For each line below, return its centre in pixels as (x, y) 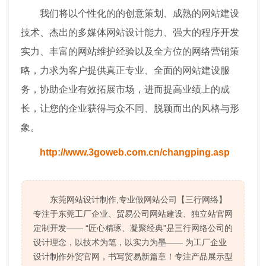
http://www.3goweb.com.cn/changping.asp (135, 152)
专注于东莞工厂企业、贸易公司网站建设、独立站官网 (133, 213)
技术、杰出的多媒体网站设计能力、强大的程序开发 (130, 32)
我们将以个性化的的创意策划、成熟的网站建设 (140, 13)
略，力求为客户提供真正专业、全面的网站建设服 (125, 70)
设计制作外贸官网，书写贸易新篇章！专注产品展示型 (133, 256)
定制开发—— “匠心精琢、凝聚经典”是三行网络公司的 (133, 228)
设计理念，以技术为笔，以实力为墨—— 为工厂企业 (130, 242)
